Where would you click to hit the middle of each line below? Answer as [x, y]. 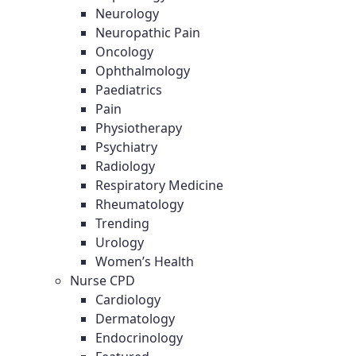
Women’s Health [145, 261]
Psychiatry [126, 147]
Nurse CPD [103, 281]
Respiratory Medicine [159, 185]
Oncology [124, 52]
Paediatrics [129, 90]
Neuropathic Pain [148, 33]
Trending [122, 223]
